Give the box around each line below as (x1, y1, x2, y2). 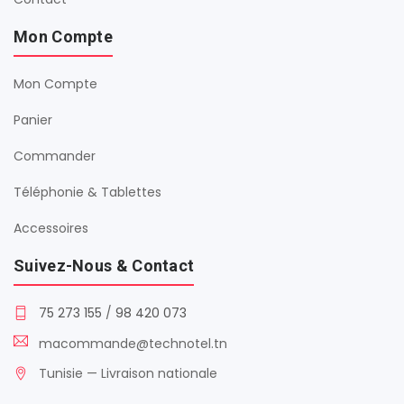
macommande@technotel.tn (39, 334, 227, 353)
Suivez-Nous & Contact (14, 255, 195, 275)
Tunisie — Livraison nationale (39, 363, 217, 382)
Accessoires (14, 218, 88, 237)
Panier (14, 110, 52, 129)
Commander (14, 146, 96, 165)
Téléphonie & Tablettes (14, 182, 161, 201)
